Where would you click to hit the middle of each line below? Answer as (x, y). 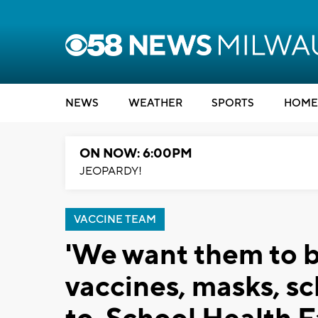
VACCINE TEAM (115, 220)
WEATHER (155, 103)
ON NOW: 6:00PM (136, 154)
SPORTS (233, 103)
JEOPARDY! (111, 171)
